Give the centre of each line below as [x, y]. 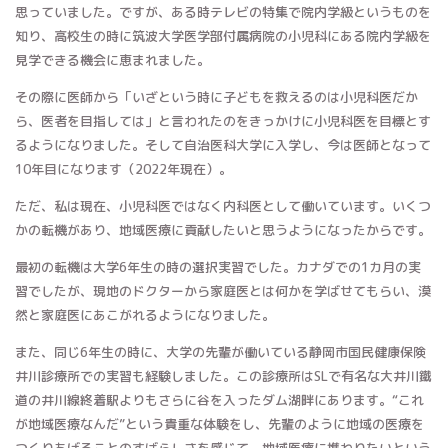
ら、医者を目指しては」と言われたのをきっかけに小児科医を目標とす [223, 121]
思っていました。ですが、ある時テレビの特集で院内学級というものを [223, 12]
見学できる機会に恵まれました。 [112, 60]
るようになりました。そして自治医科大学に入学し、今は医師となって [223, 145]
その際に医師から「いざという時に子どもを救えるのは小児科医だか [216, 97]
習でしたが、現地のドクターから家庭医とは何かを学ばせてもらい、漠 [223, 291]
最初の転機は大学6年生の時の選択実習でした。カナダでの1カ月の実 [218, 267]
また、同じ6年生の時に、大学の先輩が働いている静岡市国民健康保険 [220, 352]
